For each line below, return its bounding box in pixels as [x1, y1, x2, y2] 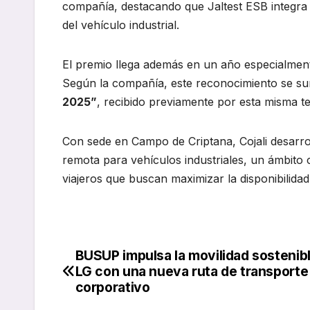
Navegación [62, 247, 187, 275]
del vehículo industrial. [62, 17, 179, 32]
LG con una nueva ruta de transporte [75, 262, 309, 280]
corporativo [75, 278, 150, 295]
